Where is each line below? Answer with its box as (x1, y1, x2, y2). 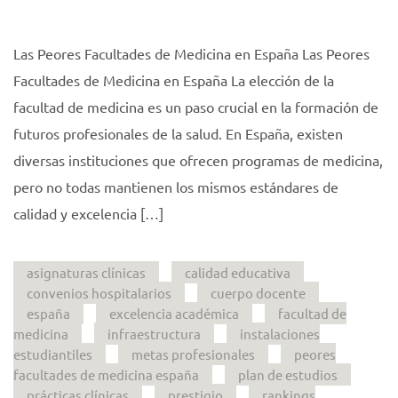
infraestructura (107, 324, 201, 342)
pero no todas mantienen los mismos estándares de (13, 177, 338, 195)
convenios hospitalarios (27, 283, 171, 301)
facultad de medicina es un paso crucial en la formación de (13, 97, 378, 115)
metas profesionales (131, 345, 255, 362)
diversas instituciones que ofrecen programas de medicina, (13, 150, 383, 169)
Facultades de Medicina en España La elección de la (13, 70, 334, 89)
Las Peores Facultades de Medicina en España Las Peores (13, 44, 370, 62)
